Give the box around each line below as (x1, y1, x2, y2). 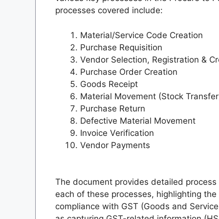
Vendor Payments (80, 140, 150, 150)
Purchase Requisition (80, 42, 162, 52)
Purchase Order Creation (80, 66, 177, 77)
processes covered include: (55, 5, 163, 16)
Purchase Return (80, 103, 145, 113)
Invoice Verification (80, 128, 154, 138)
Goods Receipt (80, 79, 138, 89)
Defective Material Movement (80, 115, 196, 126)
